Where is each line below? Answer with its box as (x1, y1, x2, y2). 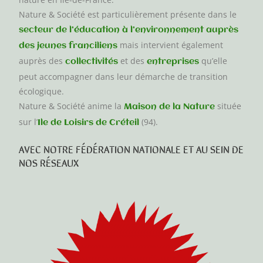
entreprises (147, 57, 200, 67)
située (217, 100, 242, 112)
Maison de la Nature (124, 102, 218, 112)
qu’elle (199, 55, 228, 67)
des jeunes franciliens (19, 41, 118, 51)
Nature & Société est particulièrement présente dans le (19, 9, 237, 21)
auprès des (19, 55, 66, 67)
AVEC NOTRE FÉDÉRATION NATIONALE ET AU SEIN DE (19, 141, 244, 157)
